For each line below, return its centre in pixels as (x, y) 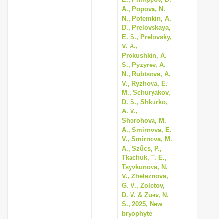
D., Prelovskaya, (146, 28)
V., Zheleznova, (145, 176)
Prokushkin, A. (144, 55)
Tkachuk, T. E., (144, 158)
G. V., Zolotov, (143, 186)
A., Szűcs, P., (142, 148)
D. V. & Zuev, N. (145, 195)
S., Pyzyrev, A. (144, 65)
